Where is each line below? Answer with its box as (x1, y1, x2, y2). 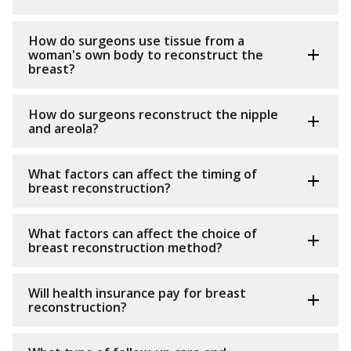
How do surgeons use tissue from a (28, 32, 244, 50)
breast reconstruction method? (28, 239, 223, 257)
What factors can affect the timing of (28, 165, 257, 183)
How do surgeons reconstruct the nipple (28, 106, 278, 124)
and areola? (28, 120, 99, 138)
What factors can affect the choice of (28, 225, 257, 243)
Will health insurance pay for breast (28, 284, 246, 302)
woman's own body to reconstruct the (28, 46, 263, 64)
